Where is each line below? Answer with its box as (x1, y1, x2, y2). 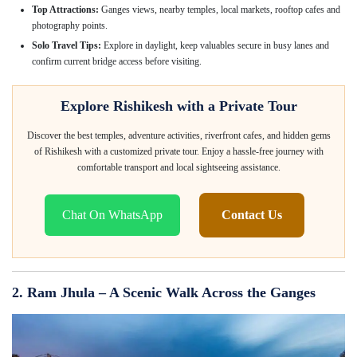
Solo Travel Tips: (32, 39, 101, 51)
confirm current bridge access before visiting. (32, 55, 202, 67)
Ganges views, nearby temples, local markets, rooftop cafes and (99, 3, 340, 15)
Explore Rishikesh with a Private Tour (60, 97, 297, 114)
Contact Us (222, 207, 282, 222)
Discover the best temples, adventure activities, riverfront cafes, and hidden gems (26, 129, 331, 141)
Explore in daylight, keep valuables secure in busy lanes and (101, 39, 329, 51)
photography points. (32, 19, 108, 31)
